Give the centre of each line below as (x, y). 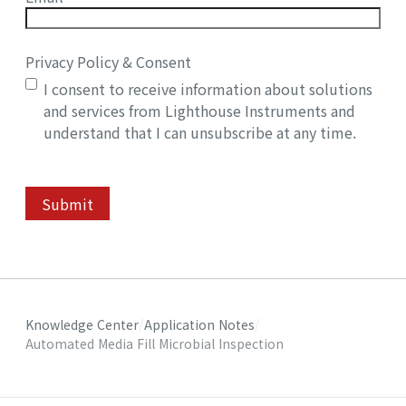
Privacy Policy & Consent (108, 62)
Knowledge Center (82, 325)
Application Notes (199, 325)
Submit (68, 203)
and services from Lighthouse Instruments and (199, 111)
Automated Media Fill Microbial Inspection (155, 344)
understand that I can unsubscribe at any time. (200, 132)
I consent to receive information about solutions (208, 89)
